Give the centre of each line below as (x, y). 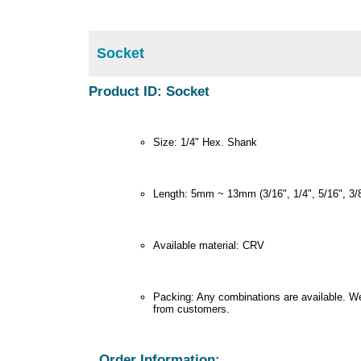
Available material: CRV (208, 245)
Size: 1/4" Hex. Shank (205, 142)
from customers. (191, 309)
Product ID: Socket (149, 92)
